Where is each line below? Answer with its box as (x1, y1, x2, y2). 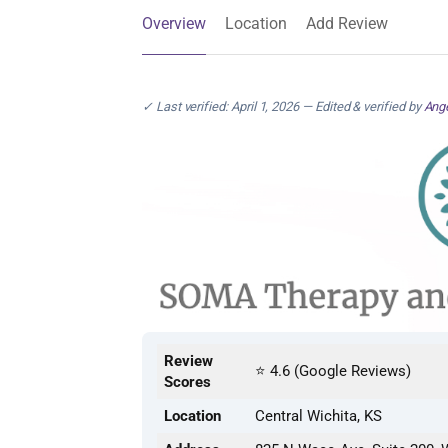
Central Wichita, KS (255, 407, 382, 426)
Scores (164, 373, 211, 392)
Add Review (306, 14, 388, 33)
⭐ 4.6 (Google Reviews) (255, 362, 411, 381)
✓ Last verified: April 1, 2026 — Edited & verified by (142, 99, 424, 114)
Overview (142, 14, 206, 33)
